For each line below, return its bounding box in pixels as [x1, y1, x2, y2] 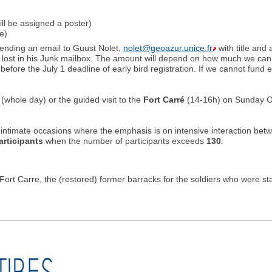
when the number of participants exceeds [43, 136, 207, 146]
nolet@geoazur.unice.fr [123, 43, 213, 53]
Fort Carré [143, 95, 185, 105]
